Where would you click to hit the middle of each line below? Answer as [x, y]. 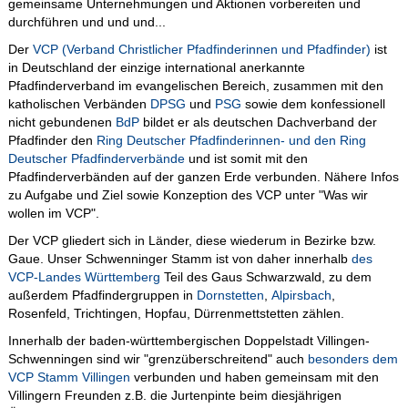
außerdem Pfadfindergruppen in [102, 296]
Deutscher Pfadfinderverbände [96, 159]
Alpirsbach [301, 296]
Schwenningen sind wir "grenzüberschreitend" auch [158, 359]
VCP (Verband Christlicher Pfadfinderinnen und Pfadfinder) [201, 50]
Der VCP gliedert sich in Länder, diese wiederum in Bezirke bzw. [192, 241]
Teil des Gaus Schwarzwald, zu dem [265, 277]
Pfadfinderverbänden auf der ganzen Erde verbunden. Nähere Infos [203, 177]
